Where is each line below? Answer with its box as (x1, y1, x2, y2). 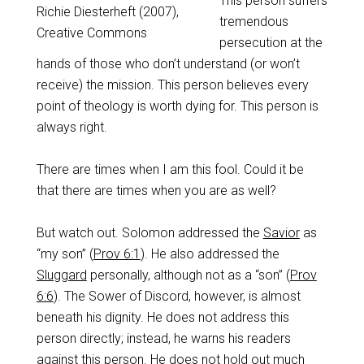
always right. (36, 119, 107, 135)
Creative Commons (36, 25, 147, 41)
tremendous (219, 14, 288, 29)
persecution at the (219, 35, 323, 50)
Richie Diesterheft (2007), (36, 4, 179, 19)
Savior (262, 225, 300, 240)
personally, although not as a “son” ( (86, 267, 290, 283)
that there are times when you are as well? (36, 183, 276, 198)
